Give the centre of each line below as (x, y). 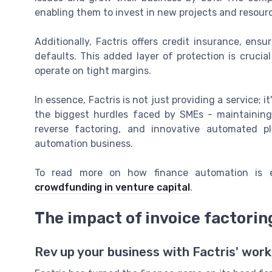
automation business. (84, 144)
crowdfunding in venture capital (112, 188)
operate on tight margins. (93, 71)
